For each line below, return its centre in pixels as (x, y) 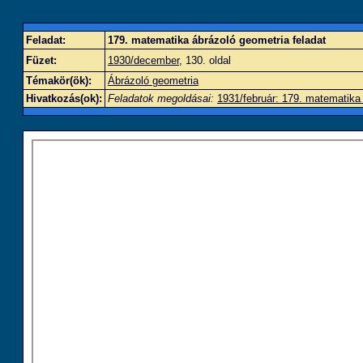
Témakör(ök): (59, 81)
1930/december (143, 60)
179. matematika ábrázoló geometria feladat (217, 40)
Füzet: (41, 60)
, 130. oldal (205, 60)
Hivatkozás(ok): (64, 98)
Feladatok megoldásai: (161, 98)
